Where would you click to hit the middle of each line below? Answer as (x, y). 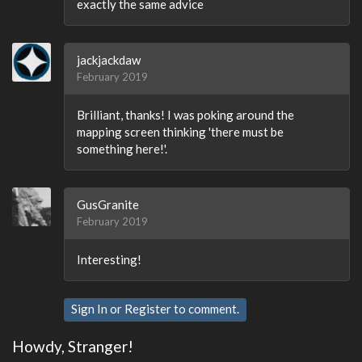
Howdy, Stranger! (73, 346)
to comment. (205, 309)
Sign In (89, 309)
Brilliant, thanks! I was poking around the (185, 115)
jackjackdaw (109, 60)
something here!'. (122, 149)
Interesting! (109, 259)
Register (148, 309)
